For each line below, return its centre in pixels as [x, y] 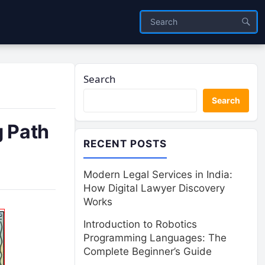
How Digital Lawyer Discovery [154, 188]
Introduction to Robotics [140, 224]
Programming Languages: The [155, 238]
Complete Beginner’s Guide [148, 251]
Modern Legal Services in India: [158, 174]
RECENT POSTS [125, 144]
